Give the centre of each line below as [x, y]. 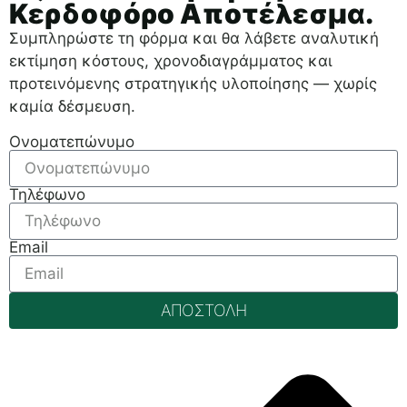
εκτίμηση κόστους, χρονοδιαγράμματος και [171, 60]
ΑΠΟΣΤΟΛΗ [203, 310]
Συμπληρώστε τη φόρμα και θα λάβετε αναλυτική [194, 38]
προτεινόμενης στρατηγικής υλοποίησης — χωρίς [193, 83]
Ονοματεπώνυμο [72, 141]
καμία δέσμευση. [72, 106]
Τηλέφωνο [47, 194]
